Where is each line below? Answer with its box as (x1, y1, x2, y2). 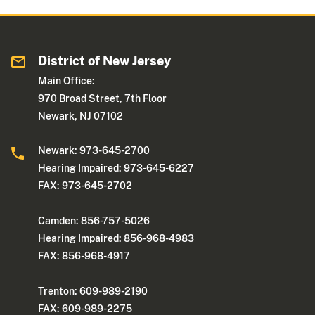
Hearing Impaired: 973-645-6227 (38, 162, 195, 174)
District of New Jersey (38, 53, 172, 69)
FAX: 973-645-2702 (38, 180, 133, 192)
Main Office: (38, 75, 96, 87)
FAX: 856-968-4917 (38, 250, 131, 262)
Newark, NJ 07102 (38, 110, 126, 122)
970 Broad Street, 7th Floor (38, 93, 167, 105)
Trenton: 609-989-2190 (38, 285, 148, 297)
